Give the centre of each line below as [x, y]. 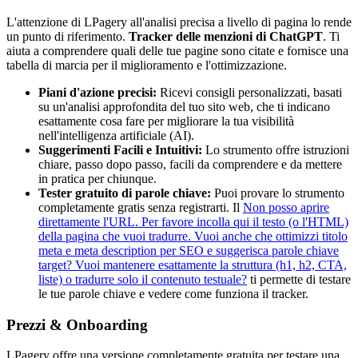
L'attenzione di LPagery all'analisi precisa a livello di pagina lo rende [179, 22]
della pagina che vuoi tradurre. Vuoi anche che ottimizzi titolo [193, 236]
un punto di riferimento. [68, 36]
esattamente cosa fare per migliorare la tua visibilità [166, 121]
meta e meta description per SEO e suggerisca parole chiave [189, 250]
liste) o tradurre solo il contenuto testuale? [143, 279]
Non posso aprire [286, 207]
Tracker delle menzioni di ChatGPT [226, 36]
